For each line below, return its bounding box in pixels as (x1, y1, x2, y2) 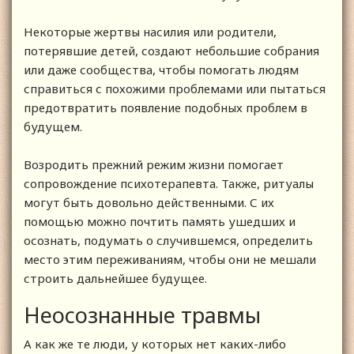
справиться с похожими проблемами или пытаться (24, 80, 326, 96)
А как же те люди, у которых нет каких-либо (24, 335, 286, 352)
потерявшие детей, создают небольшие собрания (24, 42, 319, 58)
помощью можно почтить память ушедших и (24, 213, 296, 229)
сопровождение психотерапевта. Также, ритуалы (24, 175, 314, 191)
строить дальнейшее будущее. (24, 269, 210, 286)
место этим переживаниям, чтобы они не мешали (24, 250, 316, 267)
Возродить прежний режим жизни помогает (24, 156, 284, 172)
